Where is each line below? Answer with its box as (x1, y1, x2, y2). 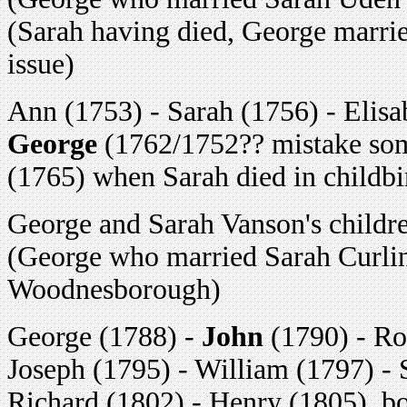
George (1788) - (7, 320, 202, 352)
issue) (7, 47, 74, 80)
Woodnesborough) (7, 273, 221, 305)
